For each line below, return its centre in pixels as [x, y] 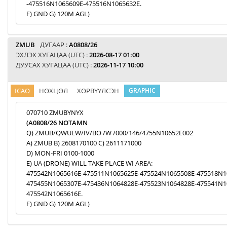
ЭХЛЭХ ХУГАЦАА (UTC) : [52, 55]
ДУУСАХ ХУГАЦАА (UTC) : [54, 65]
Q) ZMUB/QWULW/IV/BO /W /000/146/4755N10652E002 [110, 133]
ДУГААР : [54, 45]
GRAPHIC [142, 90]
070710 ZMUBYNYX [55, 112]
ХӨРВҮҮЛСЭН [98, 91]
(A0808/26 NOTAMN [57, 123]
